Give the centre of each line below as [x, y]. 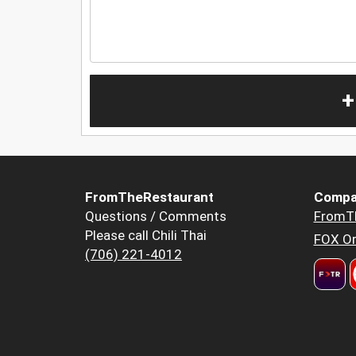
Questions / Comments [156, 217]
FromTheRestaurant [149, 197]
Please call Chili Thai [146, 236]
